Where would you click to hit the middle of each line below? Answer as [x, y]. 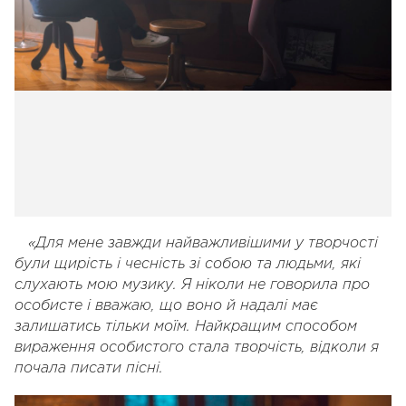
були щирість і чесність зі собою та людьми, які [188, 264]
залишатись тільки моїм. [102, 326]
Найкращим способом [276, 326]
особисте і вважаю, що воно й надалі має [166, 305]
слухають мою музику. [98, 285]
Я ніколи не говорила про [275, 285]
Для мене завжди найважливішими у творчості [207, 243]
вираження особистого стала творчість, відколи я [197, 347]
